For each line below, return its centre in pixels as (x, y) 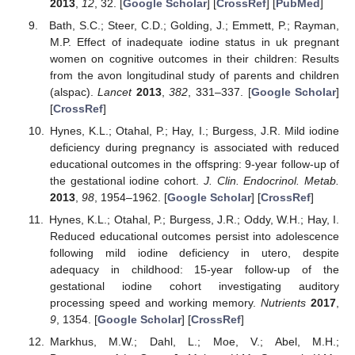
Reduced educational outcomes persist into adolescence (194, 237)
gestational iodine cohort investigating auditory (194, 286)
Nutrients (283, 303)
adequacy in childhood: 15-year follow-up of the (194, 270)
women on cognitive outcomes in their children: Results (194, 58)
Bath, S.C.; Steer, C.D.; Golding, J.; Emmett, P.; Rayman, (194, 25)
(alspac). (74, 92)
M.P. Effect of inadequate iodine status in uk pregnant (194, 42)
